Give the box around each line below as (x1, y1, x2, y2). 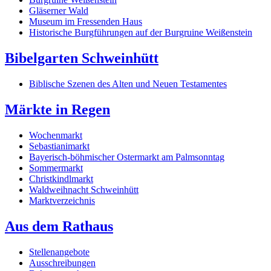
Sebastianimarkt (29, 140, 90, 151)
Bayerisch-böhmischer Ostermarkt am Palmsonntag (29, 151, 224, 162)
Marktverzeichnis (29, 195, 95, 206)
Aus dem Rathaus (5, 218, 113, 234)
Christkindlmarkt (29, 173, 93, 184)
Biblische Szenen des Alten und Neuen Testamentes (29, 78, 227, 89)
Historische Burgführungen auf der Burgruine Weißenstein (29, 27, 252, 38)
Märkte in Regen (5, 101, 110, 117)
